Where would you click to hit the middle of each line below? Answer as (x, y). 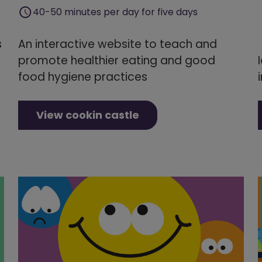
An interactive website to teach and (118, 44)
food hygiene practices (83, 77)
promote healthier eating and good (117, 60)
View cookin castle (88, 115)
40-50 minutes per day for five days (115, 12)
